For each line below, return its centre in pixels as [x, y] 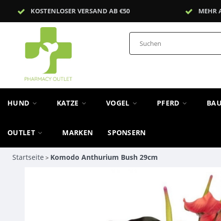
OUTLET [22, 132]
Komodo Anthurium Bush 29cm [104, 157]
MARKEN [78, 132]
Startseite [28, 157]
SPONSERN [127, 132]
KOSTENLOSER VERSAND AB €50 [80, 11]
